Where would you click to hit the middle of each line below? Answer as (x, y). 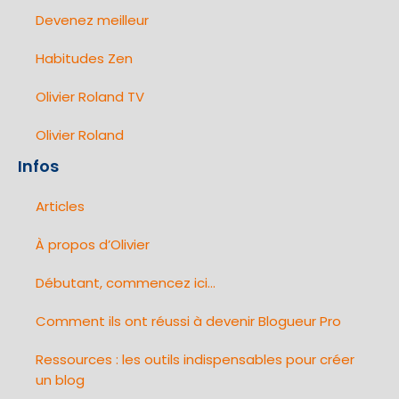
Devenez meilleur (92, 20)
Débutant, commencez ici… (126, 283)
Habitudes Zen (84, 59)
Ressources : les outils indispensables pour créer (195, 360)
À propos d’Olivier (93, 245)
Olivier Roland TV (90, 97)
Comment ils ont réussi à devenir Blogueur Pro (188, 322)
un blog (60, 380)
